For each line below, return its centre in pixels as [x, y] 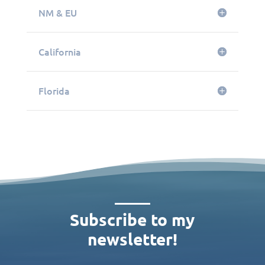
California [59, 51]
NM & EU [57, 12]
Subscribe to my [132, 219]
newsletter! [132, 239]
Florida [54, 90]
